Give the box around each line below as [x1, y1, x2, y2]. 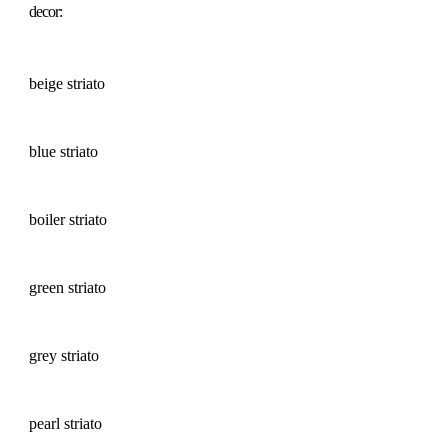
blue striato [29, 143, 98, 160]
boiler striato [29, 211, 107, 228]
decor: [29, 3, 62, 20]
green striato [29, 279, 106, 296]
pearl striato [29, 415, 102, 432]
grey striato [29, 347, 99, 364]
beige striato [29, 75, 105, 92]
